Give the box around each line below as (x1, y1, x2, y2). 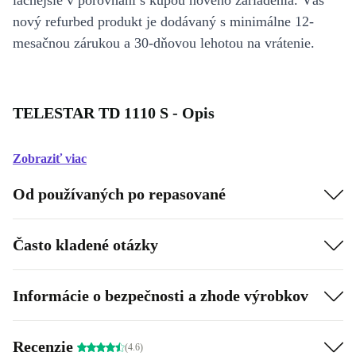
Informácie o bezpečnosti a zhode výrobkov (13, 286, 308, 304)
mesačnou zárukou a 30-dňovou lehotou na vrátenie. (13, 35, 315, 51)
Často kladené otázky (13, 235, 158, 253)
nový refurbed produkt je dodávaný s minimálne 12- (13, 14, 314, 29)
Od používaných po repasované (13, 184, 226, 203)
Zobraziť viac (13, 152, 87, 165)
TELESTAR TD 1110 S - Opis (13, 104, 215, 122)
